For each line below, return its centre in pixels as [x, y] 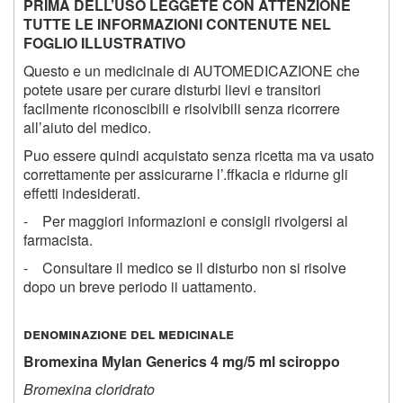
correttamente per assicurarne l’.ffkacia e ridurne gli [186, 175]
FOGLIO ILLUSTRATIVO [104, 43]
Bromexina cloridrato [89, 390]
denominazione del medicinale [129, 334]
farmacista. [58, 240]
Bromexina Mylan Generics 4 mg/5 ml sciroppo [182, 362]
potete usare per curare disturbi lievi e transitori [172, 90]
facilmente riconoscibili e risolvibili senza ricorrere [182, 109]
